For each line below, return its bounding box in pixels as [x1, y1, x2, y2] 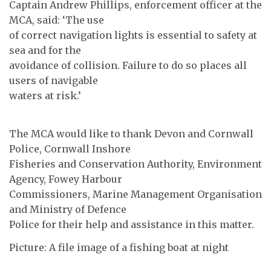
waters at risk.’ [9, 89, 81, 102]
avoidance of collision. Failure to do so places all [9, 59, 247, 71]
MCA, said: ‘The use [9, 13, 104, 26]
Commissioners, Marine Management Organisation [9, 188, 262, 201]
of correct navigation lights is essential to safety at [9, 28, 257, 41]
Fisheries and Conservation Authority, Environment [9, 158, 262, 171]
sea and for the [9, 44, 81, 56]
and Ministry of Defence [9, 203, 126, 216]
